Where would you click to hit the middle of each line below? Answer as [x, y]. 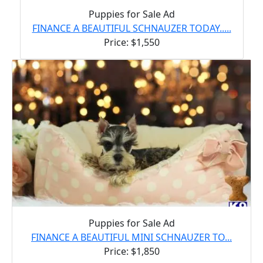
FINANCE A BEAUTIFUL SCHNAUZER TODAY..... [131, 28]
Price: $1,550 [131, 42]
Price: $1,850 [131, 251]
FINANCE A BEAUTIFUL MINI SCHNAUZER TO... [131, 237]
